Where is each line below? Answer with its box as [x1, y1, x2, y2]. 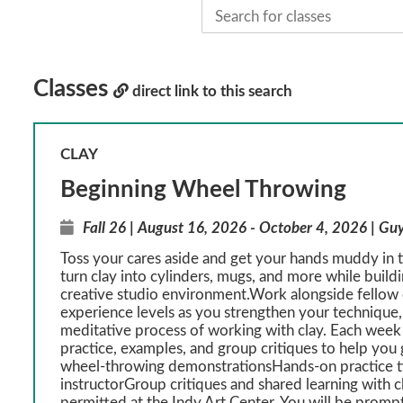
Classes [33, 77, 114, 102]
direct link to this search [129, 84, 293, 100]
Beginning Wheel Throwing [60, 178, 347, 201]
